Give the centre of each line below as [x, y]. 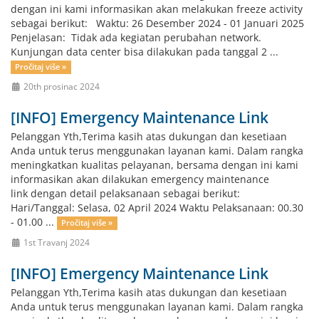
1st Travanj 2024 [55, 242]
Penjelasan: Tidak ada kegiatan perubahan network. [136, 37]
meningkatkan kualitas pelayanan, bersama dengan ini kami [155, 165]
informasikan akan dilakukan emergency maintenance [140, 179]
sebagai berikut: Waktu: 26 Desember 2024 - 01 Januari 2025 [157, 23]
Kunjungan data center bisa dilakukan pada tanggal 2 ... [145, 52]
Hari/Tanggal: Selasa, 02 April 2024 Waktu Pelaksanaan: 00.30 [157, 208]
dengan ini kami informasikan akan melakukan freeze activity [157, 9]
